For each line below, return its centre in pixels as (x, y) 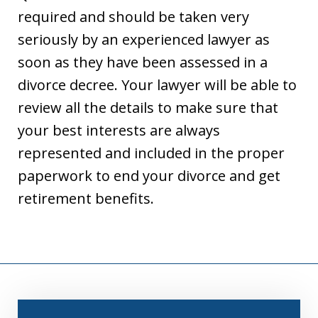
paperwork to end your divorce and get (149, 175)
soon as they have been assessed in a (143, 62)
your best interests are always (119, 130)
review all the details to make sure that (148, 107)
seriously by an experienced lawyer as (144, 39)
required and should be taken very (133, 16)
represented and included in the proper (151, 153)
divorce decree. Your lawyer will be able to (157, 84)
